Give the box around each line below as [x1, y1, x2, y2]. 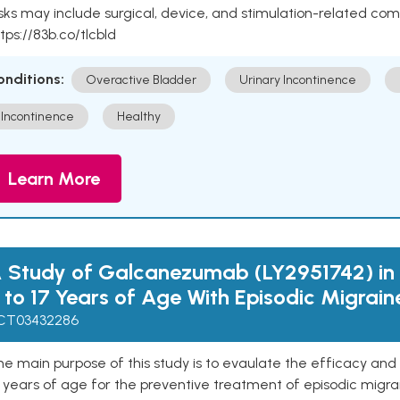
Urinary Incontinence [239, 72, 356, 87]
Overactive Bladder [86, 72, 196, 87]
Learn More [8, 168, 100, 189]
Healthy [117, 109, 161, 124]
